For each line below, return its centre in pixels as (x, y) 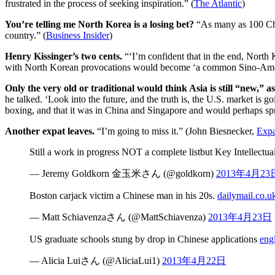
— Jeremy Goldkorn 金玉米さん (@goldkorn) (123, 173)
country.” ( (25, 35)
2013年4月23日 (240, 217)
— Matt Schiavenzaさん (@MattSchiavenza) (119, 217)
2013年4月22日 (194, 260)
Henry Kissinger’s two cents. (65, 56)
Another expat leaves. (51, 131)
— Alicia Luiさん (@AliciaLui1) (96, 260)
